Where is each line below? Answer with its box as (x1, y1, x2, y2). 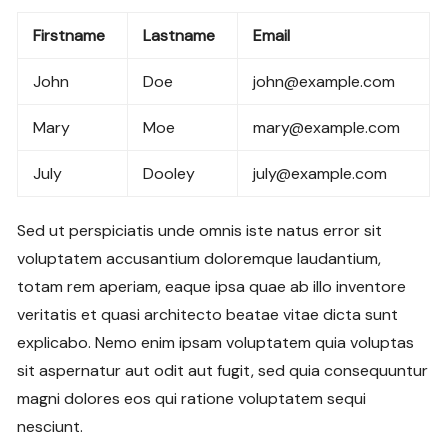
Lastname (143, 24, 216, 46)
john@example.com (253, 70, 396, 92)
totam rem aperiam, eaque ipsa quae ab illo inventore (17, 275, 407, 297)
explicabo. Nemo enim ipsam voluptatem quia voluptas (17, 331, 415, 353)
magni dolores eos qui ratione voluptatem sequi (17, 387, 367, 409)
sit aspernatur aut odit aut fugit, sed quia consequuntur (17, 359, 429, 381)
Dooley (143, 162, 196, 184)
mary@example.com (253, 116, 401, 138)
